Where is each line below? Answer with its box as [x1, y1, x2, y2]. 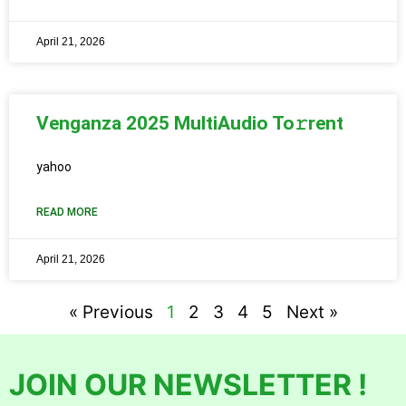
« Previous [68, 301, 153, 323]
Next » [285, 301, 338, 323]
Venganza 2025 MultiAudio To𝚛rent [36, 111, 343, 134]
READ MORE [36, 205, 98, 218]
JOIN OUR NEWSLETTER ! [9, 366, 367, 402]
